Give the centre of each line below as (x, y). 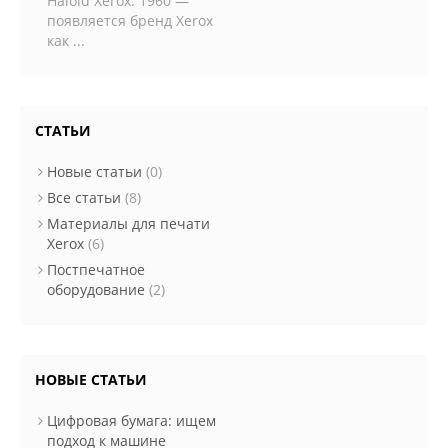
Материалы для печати (128, 223)
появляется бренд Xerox (130, 20)
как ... (66, 40)
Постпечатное (96, 269)
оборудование (96, 289)
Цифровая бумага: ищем (131, 420)
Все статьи (84, 197)
